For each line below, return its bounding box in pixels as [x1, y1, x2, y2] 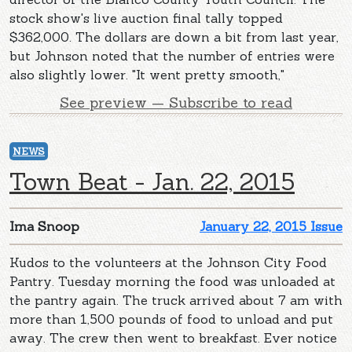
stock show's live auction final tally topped [9, 9, 283, 26]
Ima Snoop [9, 218, 79, 234]
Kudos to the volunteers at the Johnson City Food [9, 254, 327, 270]
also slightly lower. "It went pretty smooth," [9, 66, 284, 82]
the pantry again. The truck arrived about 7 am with [9, 291, 343, 308]
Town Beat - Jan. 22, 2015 [9, 166, 295, 196]
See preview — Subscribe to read [60, 93, 292, 112]
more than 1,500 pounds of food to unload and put [9, 310, 333, 327]
